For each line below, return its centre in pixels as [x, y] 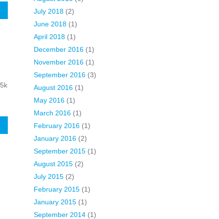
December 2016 [59, 49]
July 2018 [49, 11]
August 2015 [53, 164]
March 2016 [52, 113]
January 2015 [55, 202]
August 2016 [53, 88]
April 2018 [49, 37]
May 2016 [49, 100]
